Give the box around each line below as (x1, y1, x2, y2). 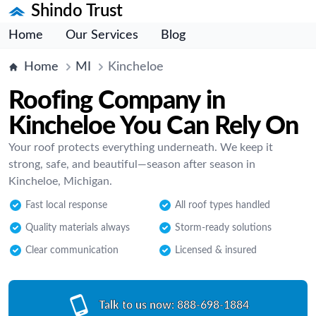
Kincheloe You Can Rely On (8, 114, 299, 139)
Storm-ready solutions (175, 223, 272, 233)
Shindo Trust (31, 3, 123, 20)
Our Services (66, 29, 138, 42)
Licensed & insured (175, 245, 257, 255)
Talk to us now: (98, 300, 174, 311)
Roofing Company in (8, 88, 225, 114)
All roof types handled (175, 200, 270, 210)
